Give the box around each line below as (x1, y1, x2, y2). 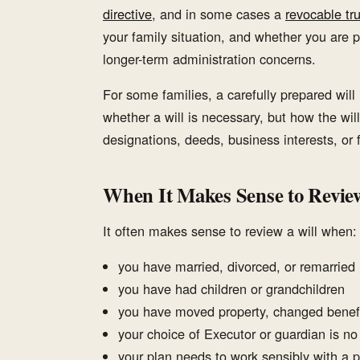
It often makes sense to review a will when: (103, 220, 357, 240)
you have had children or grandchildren (118, 279, 346, 299)
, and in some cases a (152, 4, 285, 24)
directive (103, 4, 152, 24)
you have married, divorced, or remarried (118, 256, 356, 276)
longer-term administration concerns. (103, 49, 316, 69)
